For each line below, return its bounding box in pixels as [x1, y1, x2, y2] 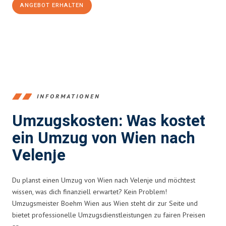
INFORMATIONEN [37, 92, 100, 100]
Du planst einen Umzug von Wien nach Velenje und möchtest [12, 175, 195, 185]
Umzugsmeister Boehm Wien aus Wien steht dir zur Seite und [12, 198, 198, 208]
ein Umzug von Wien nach [12, 127, 195, 150]
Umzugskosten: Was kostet [12, 109, 205, 133]
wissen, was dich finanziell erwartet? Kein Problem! [12, 187, 167, 196]
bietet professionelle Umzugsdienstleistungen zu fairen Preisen [12, 210, 205, 219]
